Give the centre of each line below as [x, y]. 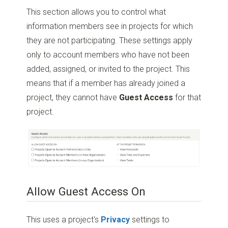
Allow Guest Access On [86, 191]
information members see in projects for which [110, 26]
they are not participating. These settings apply [110, 41]
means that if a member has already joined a [106, 83]
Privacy [116, 219]
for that [187, 98]
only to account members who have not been [108, 55]
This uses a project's [64, 219]
